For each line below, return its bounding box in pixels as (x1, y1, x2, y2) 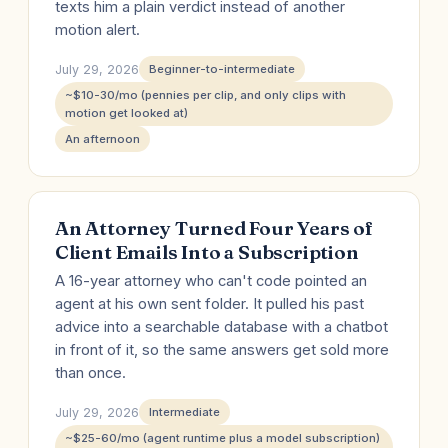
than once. (55, 364, 126, 382)
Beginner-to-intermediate (149, 62, 295, 76)
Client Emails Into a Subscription (55, 240, 359, 264)
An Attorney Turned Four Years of (55, 216, 373, 240)
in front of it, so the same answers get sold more (55, 341, 389, 359)
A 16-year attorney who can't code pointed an (55, 272, 367, 290)
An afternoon (65, 132, 140, 146)
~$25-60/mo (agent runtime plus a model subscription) (65, 431, 380, 445)
